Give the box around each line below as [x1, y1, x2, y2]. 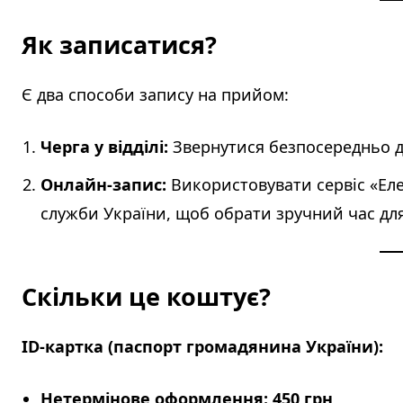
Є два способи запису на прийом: [22, 84, 289, 106]
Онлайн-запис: [40, 174, 166, 196]
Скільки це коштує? [22, 280, 271, 314]
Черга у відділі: [40, 136, 168, 158]
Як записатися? [22, 28, 217, 62]
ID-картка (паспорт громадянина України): [22, 336, 383, 358]
